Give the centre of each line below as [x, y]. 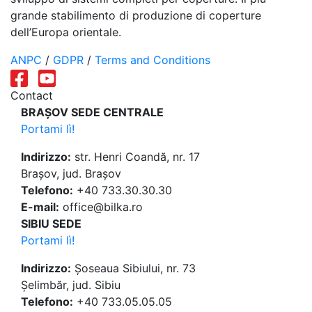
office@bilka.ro [101, 207]
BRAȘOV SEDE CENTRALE [92, 112]
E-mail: [40, 207]
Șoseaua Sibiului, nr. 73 [133, 268]
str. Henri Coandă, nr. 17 [135, 157]
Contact [32, 96]
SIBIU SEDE [51, 224]
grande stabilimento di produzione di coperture [136, 15]
